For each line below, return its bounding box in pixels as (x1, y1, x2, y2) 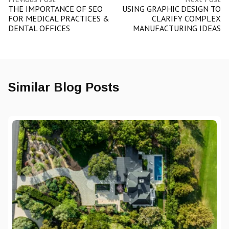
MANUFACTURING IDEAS (133, 23, 221, 34)
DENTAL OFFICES (8, 23, 70, 34)
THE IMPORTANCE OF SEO (8, 4, 103, 14)
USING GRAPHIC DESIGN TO (122, 4, 221, 14)
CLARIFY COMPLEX (152, 13, 221, 24)
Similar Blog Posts (8, 80, 119, 95)
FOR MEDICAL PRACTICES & (8, 13, 109, 24)
